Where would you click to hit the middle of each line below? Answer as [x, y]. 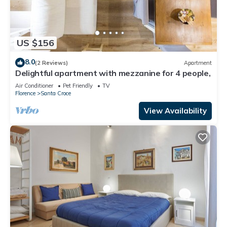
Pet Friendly [78, 86]
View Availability [175, 111]
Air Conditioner [34, 86]
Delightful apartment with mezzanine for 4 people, [113, 73]
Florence [25, 93]
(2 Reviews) [51, 63]
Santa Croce [56, 93]
